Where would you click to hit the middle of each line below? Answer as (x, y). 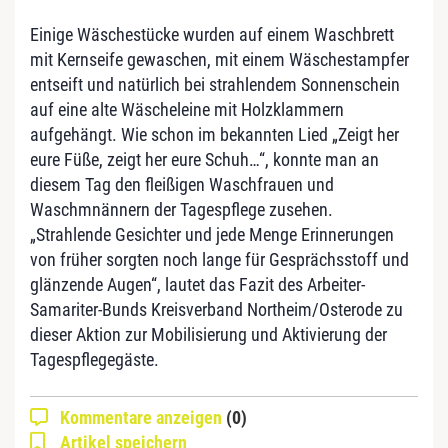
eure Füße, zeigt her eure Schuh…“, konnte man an (204, 159)
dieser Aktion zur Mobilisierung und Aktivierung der (208, 334)
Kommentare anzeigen (143, 417)
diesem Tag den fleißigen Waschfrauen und (182, 184)
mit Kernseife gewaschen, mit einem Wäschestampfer (219, 59)
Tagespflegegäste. (94, 359)
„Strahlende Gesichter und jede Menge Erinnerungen (212, 234)
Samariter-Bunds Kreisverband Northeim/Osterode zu (216, 309)
